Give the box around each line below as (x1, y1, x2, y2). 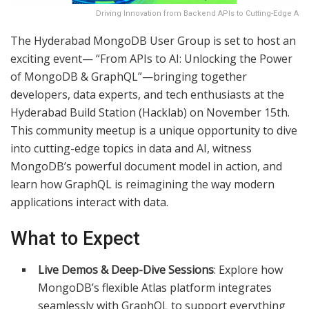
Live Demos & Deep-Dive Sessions (38, 261, 215, 277)
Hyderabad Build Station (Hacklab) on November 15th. (10, 104, 290, 120)
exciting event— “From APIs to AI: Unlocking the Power (10, 50, 292, 66)
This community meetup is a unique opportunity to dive (10, 122, 297, 138)
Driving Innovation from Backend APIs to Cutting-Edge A (96, 8, 299, 18)
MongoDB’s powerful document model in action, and (10, 158, 282, 174)
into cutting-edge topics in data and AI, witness (10, 140, 252, 156)
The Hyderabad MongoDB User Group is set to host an (10, 32, 296, 48)
